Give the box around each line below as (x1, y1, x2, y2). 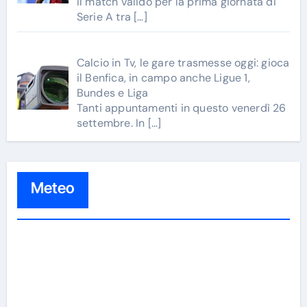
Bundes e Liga (76, 85, 149, 100)
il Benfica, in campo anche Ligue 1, (76, 70, 250, 85)
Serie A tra (76, 9, 134, 24)
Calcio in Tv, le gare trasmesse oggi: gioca (76, 55, 290, 70)
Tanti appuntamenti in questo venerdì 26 (76, 100, 286, 115)
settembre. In (76, 115, 148, 130)
